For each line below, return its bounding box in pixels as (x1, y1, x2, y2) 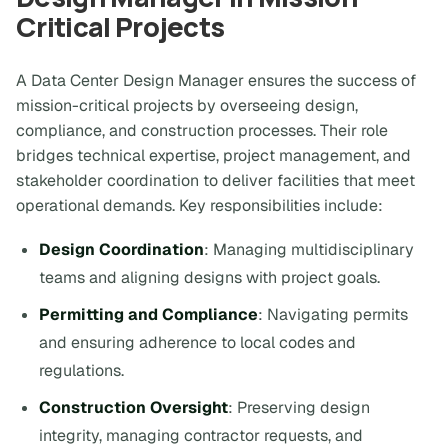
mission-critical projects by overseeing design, (16, 95, 358, 116)
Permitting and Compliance (39, 304, 259, 326)
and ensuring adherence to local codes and (39, 332, 357, 354)
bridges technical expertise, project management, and (16, 145, 411, 166)
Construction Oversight (39, 396, 229, 418)
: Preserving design (228, 396, 371, 418)
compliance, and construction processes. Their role (16, 120, 388, 141)
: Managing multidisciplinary (204, 239, 415, 261)
